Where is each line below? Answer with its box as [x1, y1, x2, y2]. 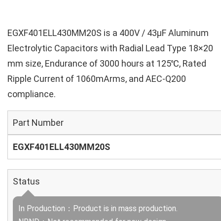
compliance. [7, 89, 56, 99]
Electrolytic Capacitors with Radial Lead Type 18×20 [7, 43, 213, 53]
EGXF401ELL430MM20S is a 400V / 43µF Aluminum [7, 28, 209, 38]
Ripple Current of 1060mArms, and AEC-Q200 [7, 74, 186, 84]
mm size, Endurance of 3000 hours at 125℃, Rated [7, 58, 206, 69]
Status [13, 176, 40, 186]
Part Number [13, 117, 64, 128]
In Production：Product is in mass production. [18, 204, 178, 213]
